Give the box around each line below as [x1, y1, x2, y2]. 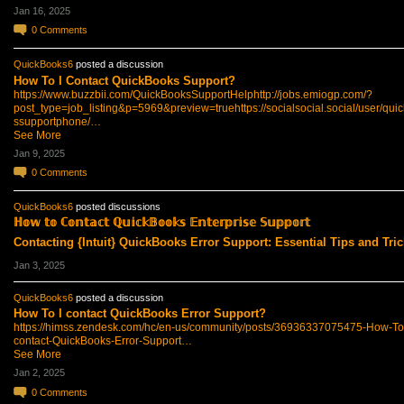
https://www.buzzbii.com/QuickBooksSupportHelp [13, 87, 253, 101]
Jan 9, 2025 [13, 147, 65, 159]
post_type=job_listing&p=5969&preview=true [13, 101, 234, 115]
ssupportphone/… [13, 115, 101, 128]
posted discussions [72, 200, 161, 212]
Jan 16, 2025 [13, 5, 70, 16]
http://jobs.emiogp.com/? [252, 87, 372, 101]
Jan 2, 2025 [13, 367, 65, 379]
